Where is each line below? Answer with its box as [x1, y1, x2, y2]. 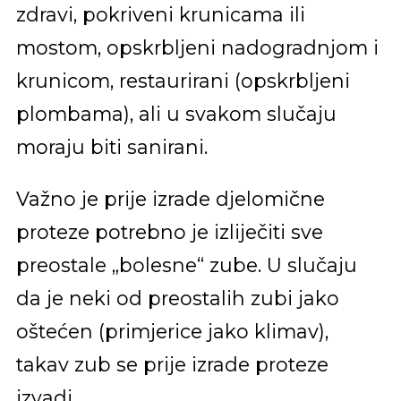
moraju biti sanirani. [15, 134, 208, 158]
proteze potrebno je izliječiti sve [15, 220, 323, 244]
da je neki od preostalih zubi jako [15, 286, 339, 311]
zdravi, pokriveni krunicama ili [15, 2, 305, 26]
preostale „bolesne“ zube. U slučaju [15, 253, 357, 277]
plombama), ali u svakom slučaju [15, 101, 337, 125]
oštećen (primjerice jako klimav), [15, 320, 328, 344]
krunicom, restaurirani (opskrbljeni [15, 68, 350, 92]
